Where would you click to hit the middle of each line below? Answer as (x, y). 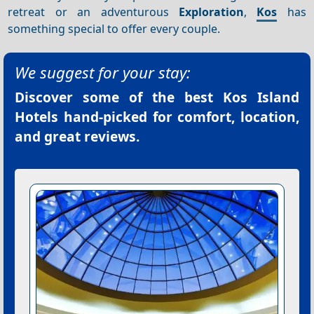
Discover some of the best (119, 97)
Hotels (36, 117)
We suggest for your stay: (103, 73)
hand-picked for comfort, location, (179, 117)
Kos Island (261, 97)
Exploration (211, 12)
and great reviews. (77, 137)
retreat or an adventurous (93, 12)
